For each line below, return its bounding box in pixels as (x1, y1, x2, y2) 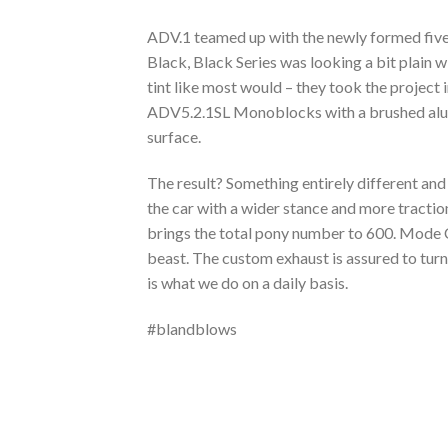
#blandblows (147, 319, 237, 339)
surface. (147, 127, 201, 147)
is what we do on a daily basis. (147, 273, 348, 293)
